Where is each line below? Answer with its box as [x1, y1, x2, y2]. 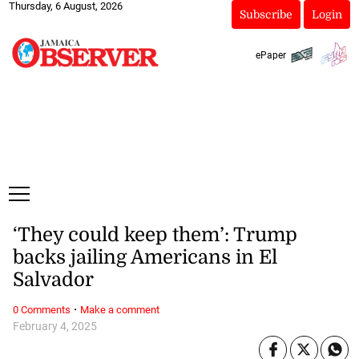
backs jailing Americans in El [12, 246, 277, 269]
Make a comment [79, 303, 159, 316]
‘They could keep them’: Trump [12, 224, 297, 247]
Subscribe [239, 8, 292, 21]
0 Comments [12, 303, 71, 316]
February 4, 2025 [12, 319, 97, 333]
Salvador [12, 268, 94, 292]
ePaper [255, 49, 286, 61]
